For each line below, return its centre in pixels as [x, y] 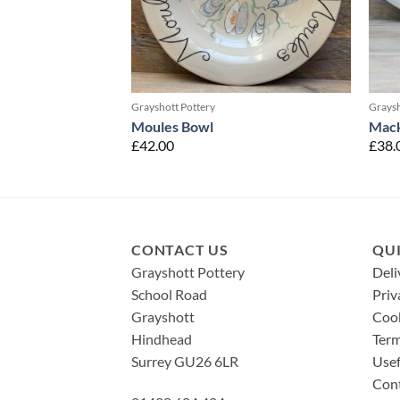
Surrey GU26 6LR [185, 361]
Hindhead [162, 338]
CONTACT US [180, 249]
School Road [169, 294]
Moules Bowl [172, 126]
